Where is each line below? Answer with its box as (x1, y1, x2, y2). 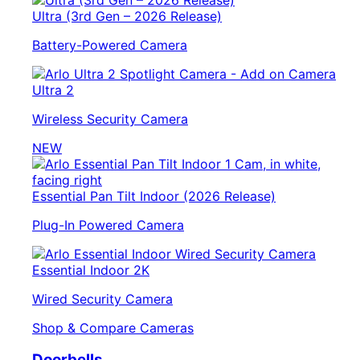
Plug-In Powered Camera (32, 216, 184, 233)
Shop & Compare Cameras (32, 319, 194, 336)
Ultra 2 (32, 81, 74, 98)
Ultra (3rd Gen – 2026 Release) (32, 7, 222, 24)
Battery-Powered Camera (32, 36, 187, 53)
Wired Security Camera (32, 290, 173, 307)
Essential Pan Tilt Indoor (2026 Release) (32, 187, 276, 204)
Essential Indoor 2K (32, 261, 149, 278)
